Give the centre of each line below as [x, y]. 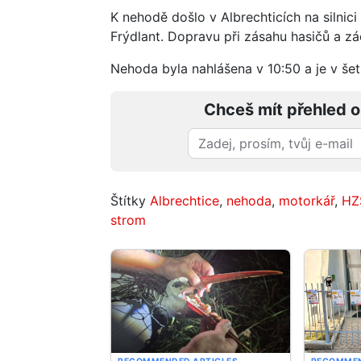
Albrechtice [185, 200]
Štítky [130, 200]
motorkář [307, 200]
